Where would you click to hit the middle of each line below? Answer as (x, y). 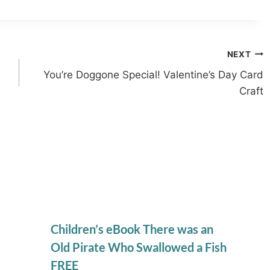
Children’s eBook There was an (132, 229)
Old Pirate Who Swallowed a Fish (139, 247)
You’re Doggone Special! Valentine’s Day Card (153, 75)
